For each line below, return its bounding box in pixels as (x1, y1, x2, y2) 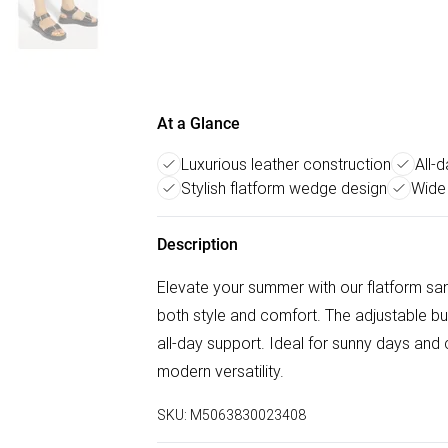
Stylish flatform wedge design (181, 178, 387, 198)
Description (157, 235, 238, 254)
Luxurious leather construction (181, 154, 391, 174)
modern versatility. (157, 361, 284, 381)
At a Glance (157, 114, 240, 133)
